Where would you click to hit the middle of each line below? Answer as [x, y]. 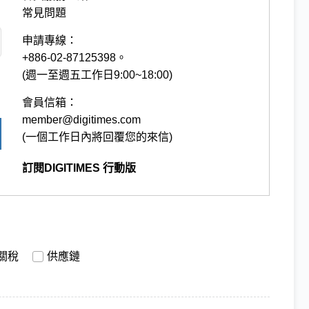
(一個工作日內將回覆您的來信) [98, 137]
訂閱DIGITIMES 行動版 [79, 168]
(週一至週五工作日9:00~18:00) [98, 74]
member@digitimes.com [82, 119]
